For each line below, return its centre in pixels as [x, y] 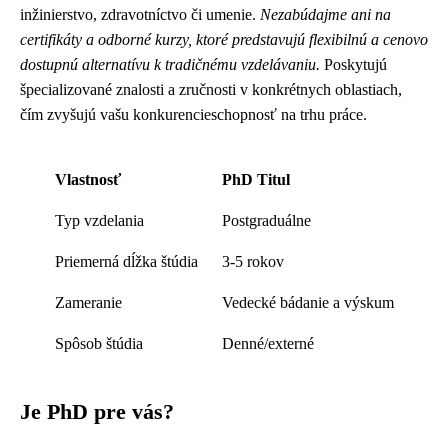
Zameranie [88, 302]
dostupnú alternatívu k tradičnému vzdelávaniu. [170, 64]
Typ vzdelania [99, 220]
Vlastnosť [87, 179]
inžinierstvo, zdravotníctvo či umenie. [140, 14]
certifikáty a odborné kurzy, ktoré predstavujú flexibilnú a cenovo [224, 39]
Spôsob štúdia [98, 343]
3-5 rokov [252, 261]
